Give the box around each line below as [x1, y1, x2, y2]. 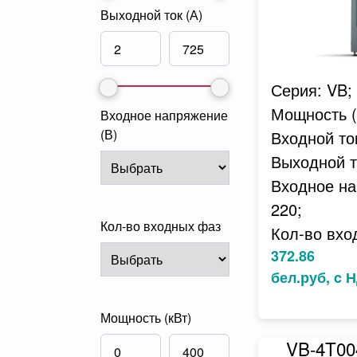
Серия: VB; [271, 78, 352, 101]
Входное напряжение [100, 106, 228, 124]
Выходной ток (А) [100, 6, 202, 24]
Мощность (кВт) [100, 308, 191, 327]
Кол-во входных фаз [100, 217, 221, 235]
